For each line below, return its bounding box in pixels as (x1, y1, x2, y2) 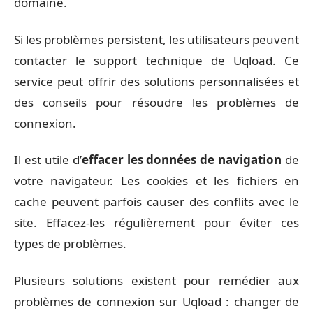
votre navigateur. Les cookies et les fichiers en (14, 173, 299, 189)
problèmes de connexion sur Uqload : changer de (14, 293, 299, 310)
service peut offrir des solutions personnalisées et (14, 73, 299, 89)
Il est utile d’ (14, 152, 82, 168)
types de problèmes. (14, 235, 126, 252)
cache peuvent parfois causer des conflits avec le (14, 194, 299, 210)
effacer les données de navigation (81, 152, 282, 168)
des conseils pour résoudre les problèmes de (14, 94, 299, 110)
